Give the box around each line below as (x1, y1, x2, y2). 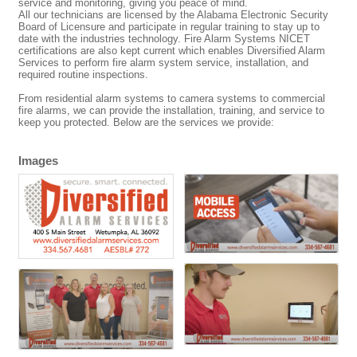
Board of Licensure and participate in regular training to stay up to (18, 21, 320, 33)
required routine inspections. (18, 69, 148, 81)
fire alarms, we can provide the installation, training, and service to (18, 104, 324, 117)
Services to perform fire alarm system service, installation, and (18, 57, 308, 69)
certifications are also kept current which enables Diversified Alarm (18, 45, 325, 57)
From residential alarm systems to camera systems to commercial (18, 92, 325, 105)
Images (18, 154, 58, 168)
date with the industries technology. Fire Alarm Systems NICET (18, 33, 310, 45)
